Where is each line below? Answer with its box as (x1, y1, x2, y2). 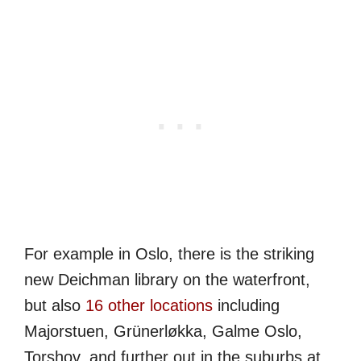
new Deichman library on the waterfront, (24, 271, 310, 289)
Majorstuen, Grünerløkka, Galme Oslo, (24, 322, 302, 341)
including (213, 297, 280, 315)
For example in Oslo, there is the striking (24, 245, 314, 263)
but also (24, 297, 85, 315)
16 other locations (85, 297, 213, 315)
